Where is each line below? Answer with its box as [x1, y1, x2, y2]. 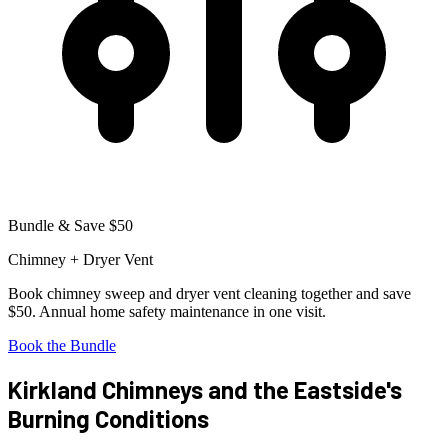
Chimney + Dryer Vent [8, 250, 153, 268]
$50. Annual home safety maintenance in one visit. [8, 302, 326, 320]
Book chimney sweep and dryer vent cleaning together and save [8, 284, 411, 302]
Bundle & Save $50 [8, 216, 133, 234]
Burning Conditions [8, 403, 209, 433]
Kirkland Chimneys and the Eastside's [8, 374, 402, 404]
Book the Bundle [8, 336, 116, 354]
